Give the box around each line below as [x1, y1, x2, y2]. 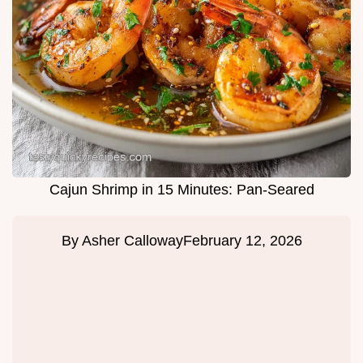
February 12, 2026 [182, 233, 302, 250]
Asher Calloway [81, 233, 183, 250]
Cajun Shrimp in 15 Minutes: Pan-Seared [49, 181, 314, 199]
